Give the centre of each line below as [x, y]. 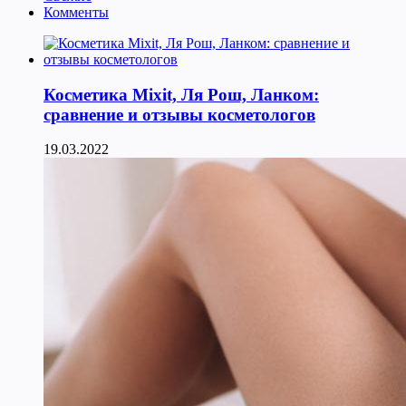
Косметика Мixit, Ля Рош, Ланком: [181, 94]
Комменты [76, 12]
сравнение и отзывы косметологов [179, 114]
